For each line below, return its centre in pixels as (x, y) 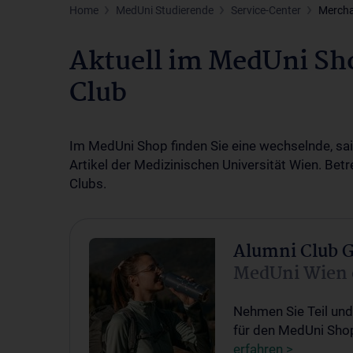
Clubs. (89, 184)
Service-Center (266, 10)
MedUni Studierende (165, 10)
